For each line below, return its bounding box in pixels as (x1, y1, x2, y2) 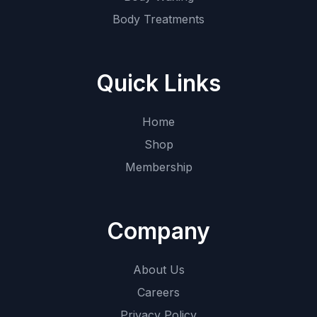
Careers (137, 284, 180, 299)
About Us (132, 262, 185, 277)
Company (107, 217, 210, 245)
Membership (125, 159, 192, 174)
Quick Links (96, 69, 221, 97)
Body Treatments (113, 11, 204, 26)
